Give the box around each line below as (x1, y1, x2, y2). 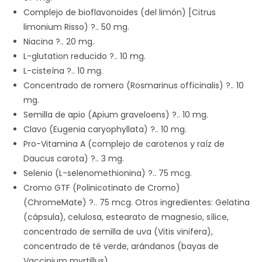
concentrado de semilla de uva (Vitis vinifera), (23, 226, 213, 238)
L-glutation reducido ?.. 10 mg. (23, 50, 146, 63)
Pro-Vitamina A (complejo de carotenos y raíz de (23, 138, 225, 150)
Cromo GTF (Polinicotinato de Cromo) (23, 182, 180, 194)
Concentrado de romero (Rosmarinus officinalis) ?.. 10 (23, 80, 244, 92)
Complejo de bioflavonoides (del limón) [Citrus (23, 6, 216, 19)
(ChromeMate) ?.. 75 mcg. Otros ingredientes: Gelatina (23, 196, 250, 209)
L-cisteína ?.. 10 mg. (23, 65, 103, 77)
